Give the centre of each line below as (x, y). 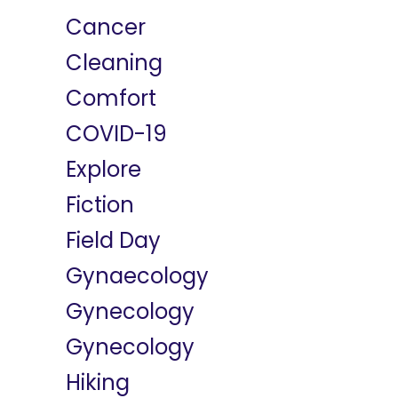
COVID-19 (116, 134)
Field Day (113, 240)
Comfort (111, 98)
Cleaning (114, 63)
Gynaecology (137, 276)
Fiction (100, 205)
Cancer (106, 27)
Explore (103, 169)
